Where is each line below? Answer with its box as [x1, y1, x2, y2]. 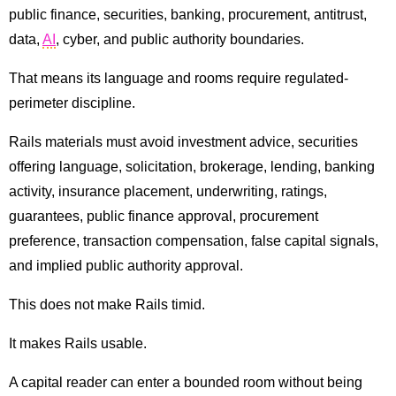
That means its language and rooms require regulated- [9, 71, 348, 87]
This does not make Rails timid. [9, 297, 205, 313]
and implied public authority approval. [9, 258, 243, 274]
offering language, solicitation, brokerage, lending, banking [9, 159, 375, 175]
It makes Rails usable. [9, 336, 147, 352]
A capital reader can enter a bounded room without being [9, 375, 362, 391]
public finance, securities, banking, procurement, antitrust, [9, 7, 367, 23]
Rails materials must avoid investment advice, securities [9, 134, 358, 150]
